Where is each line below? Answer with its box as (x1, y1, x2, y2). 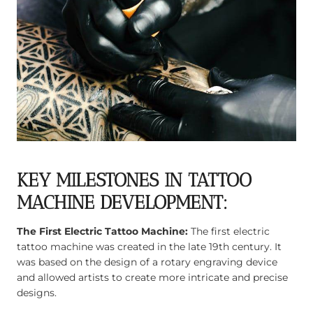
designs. (17, 286, 57, 299)
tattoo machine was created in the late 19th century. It (17, 240, 282, 253)
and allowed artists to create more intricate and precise (17, 270, 288, 284)
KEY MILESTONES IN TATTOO (17, 169, 252, 192)
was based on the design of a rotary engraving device (17, 255, 277, 268)
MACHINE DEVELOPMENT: (17, 191, 228, 214)
